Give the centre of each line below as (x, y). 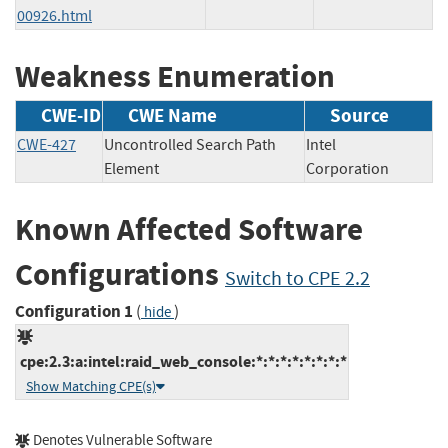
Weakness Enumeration (175, 76)
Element (131, 169)
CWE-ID (71, 116)
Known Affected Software (189, 230)
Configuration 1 (74, 311)
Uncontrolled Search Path (190, 145)
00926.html (54, 15)
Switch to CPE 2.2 (297, 279)
